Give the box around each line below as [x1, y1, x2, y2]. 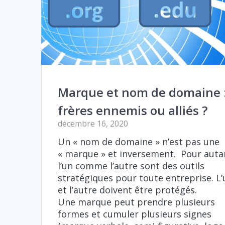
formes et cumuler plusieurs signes [58, 208, 212, 220]
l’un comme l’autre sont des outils [58, 160, 205, 172]
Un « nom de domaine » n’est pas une [58, 136, 220, 148]
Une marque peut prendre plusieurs [58, 196, 215, 208]
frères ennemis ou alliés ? [58, 102, 208, 119]
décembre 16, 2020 [58, 118, 129, 129]
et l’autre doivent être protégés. [58, 184, 197, 196]
